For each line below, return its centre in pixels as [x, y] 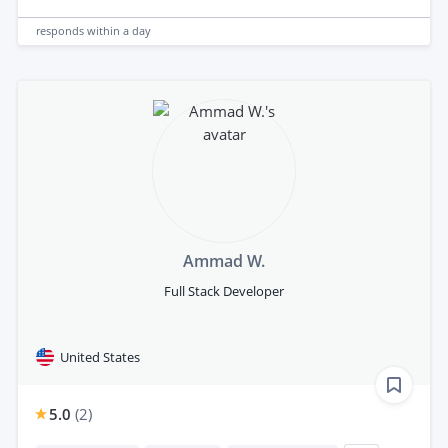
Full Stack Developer [224, 290]
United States [100, 356]
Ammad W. [224, 260]
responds [61, 31]
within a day [119, 31]
